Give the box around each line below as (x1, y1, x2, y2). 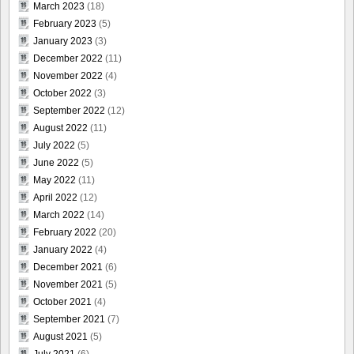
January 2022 (33, 244, 92, 256)
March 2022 (33, 209, 85, 221)
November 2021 (33, 279, 103, 291)
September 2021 (33, 314, 105, 326)
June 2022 (33, 157, 79, 169)
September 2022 (33, 105, 105, 117)
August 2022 (33, 122, 88, 134)
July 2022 (33, 140, 75, 152)
